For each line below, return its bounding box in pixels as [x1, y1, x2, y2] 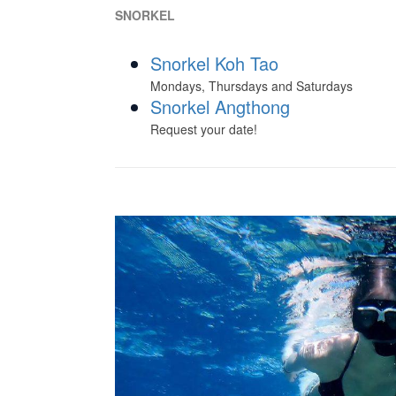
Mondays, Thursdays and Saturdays [150, 77, 353, 95]
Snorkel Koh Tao [150, 50, 278, 76]
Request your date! [150, 120, 257, 138]
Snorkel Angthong [150, 94, 290, 119]
